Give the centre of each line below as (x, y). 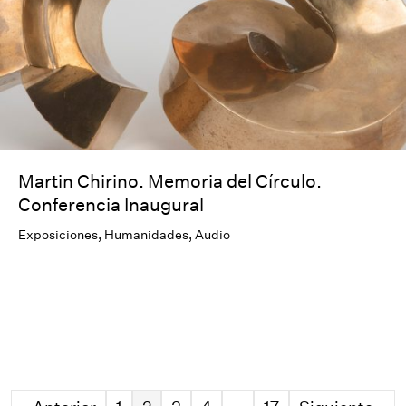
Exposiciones (58, 234)
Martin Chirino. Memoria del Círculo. (170, 180)
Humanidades (146, 234)
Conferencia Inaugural (111, 203)
